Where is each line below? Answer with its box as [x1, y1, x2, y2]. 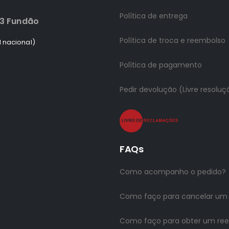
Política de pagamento [120, 59, 202, 70]
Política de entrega [120, 10, 188, 21]
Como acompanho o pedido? [120, 166, 226, 177]
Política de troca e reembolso [120, 35, 225, 45]
